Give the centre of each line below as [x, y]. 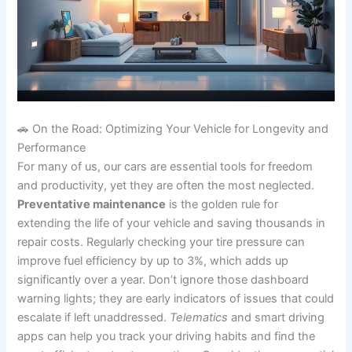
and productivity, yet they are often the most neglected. [166, 186]
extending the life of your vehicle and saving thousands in [172, 224]
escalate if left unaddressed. [94, 318]
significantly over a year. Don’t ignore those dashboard [163, 280]
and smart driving [277, 318]
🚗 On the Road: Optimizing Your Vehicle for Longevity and [173, 129]
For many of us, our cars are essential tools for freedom [165, 167]
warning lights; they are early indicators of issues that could [176, 299]
